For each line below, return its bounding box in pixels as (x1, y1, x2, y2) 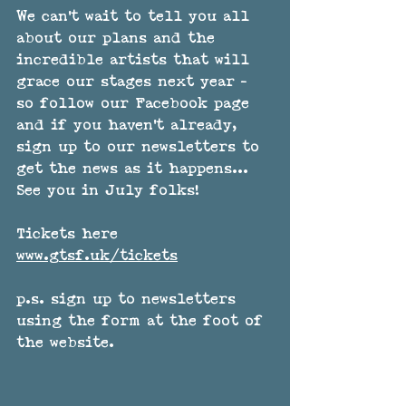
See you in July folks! (16, 184, 206, 198)
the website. (16, 336, 114, 351)
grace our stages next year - (16, 75, 254, 90)
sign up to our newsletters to (16, 140, 266, 155)
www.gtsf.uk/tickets (16, 249, 178, 264)
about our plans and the (16, 32, 221, 46)
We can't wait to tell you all (16, 10, 256, 24)
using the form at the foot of (16, 314, 269, 329)
